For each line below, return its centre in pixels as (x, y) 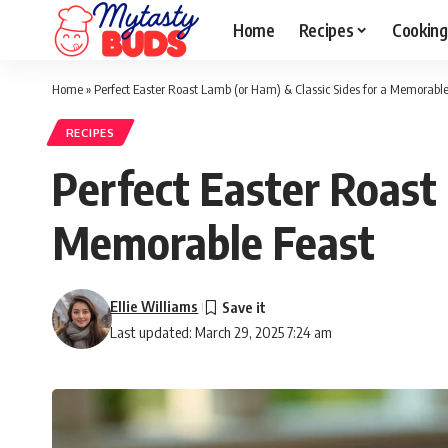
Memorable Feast (213, 242)
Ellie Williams (154, 306)
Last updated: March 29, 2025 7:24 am (221, 332)
